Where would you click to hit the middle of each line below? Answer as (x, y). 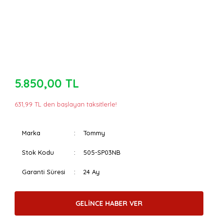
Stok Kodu (38, 152)
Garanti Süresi (44, 172)
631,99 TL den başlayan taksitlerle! (66, 104)
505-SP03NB (102, 152)
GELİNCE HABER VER (109, 203)
